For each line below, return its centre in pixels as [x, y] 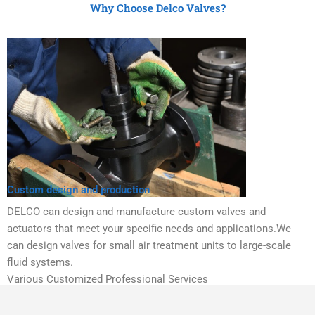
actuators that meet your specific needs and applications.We [149, 229]
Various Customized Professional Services [108, 279]
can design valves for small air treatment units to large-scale [149, 246]
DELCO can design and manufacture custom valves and [136, 212]
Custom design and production [78, 190]
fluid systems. [40, 263]
